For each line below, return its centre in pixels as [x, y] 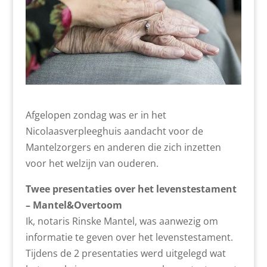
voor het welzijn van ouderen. [92, 163]
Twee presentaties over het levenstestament [131, 189]
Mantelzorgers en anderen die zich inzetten [123, 147]
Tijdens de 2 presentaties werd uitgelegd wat [125, 253]
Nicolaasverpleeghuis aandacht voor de [114, 131]
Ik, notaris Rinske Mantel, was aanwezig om [122, 221]
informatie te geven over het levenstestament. [129, 237]
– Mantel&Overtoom [74, 205]
